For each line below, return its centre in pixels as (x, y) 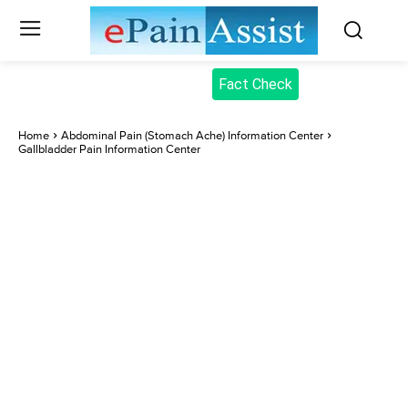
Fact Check (255, 84)
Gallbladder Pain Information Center (109, 150)
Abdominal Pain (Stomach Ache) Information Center (192, 136)
